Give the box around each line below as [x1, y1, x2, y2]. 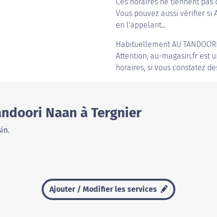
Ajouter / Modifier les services [49, 185, 159, 194]
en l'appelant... [116, 20, 166, 30]
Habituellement [116, 40, 172, 49]
